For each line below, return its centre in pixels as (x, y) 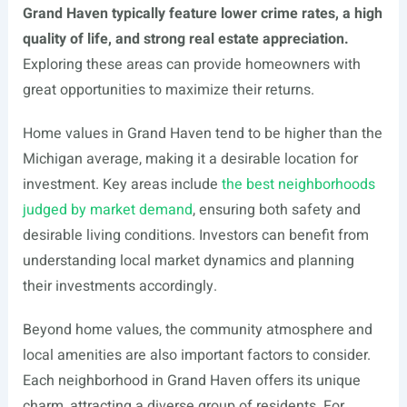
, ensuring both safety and (276, 210)
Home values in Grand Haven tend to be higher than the (202, 134)
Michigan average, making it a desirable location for (190, 159)
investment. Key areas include (122, 184)
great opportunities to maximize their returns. (168, 90)
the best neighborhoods (298, 184)
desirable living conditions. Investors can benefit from (195, 235)
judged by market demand (107, 210)
